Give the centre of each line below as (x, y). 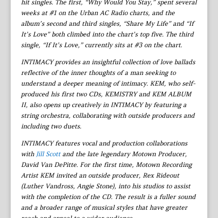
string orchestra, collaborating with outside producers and (108, 115)
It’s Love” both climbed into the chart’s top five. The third (107, 34)
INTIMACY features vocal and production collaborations (104, 143)
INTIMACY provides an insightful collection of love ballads (108, 62)
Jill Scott (48, 154)
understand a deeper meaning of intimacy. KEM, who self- (108, 83)
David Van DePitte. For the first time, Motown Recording (106, 164)
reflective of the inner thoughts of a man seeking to (98, 73)
